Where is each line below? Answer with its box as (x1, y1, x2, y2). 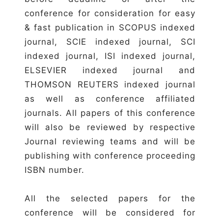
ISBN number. (25, 165, 84, 175)
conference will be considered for (25, 207, 195, 218)
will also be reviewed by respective (25, 122, 195, 132)
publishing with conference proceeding (25, 150, 195, 161)
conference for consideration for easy (25, 8, 195, 18)
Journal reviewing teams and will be (25, 136, 195, 146)
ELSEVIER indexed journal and (25, 65, 195, 75)
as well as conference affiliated (25, 93, 195, 104)
